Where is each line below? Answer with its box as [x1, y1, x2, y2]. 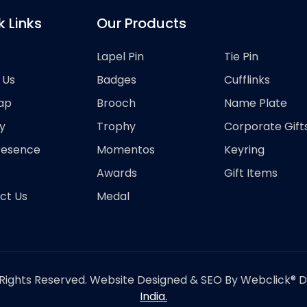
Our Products [97, 14, 186, 33]
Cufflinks [224, 72, 270, 88]
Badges [97, 72, 136, 88]
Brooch [97, 95, 136, 111]
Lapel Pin [97, 49, 144, 64]
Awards [97, 165, 137, 181]
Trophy [97, 119, 136, 134]
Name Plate [224, 95, 287, 111]
